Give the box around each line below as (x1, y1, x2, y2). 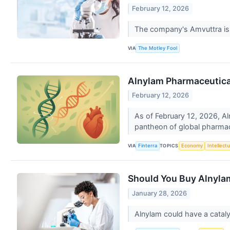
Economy (181, 143, 203, 149)
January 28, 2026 (132, 189, 187, 197)
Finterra (138, 143, 158, 149)
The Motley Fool (138, 45, 178, 51)
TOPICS (160, 142, 179, 148)
